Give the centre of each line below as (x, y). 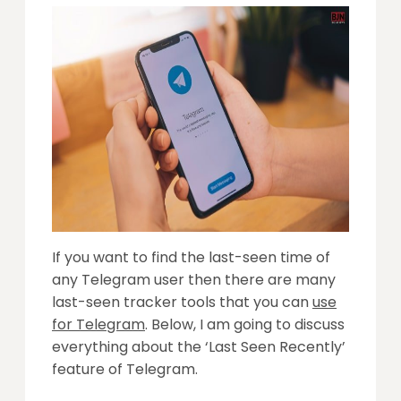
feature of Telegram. (125, 370)
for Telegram (98, 325)
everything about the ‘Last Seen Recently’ (199, 347)
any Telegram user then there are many (194, 280)
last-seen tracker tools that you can (182, 303)
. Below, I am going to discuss (245, 325)
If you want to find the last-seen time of (191, 258)
